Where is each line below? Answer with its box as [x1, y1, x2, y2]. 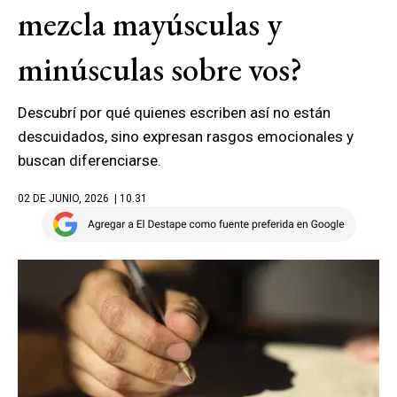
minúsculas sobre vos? [18, 48, 302, 90]
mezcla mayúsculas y [18, 3, 282, 45]
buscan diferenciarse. [18, 152, 161, 169]
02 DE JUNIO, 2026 [18, 192, 109, 205]
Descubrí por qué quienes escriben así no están [18, 104, 331, 121]
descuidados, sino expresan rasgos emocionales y [18, 128, 354, 145]
